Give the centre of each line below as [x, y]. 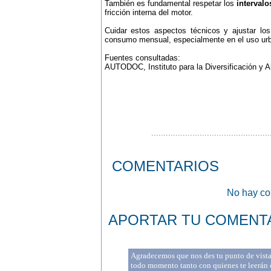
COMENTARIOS [165, 166]
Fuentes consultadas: [142, 58]
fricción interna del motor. [149, 12]
